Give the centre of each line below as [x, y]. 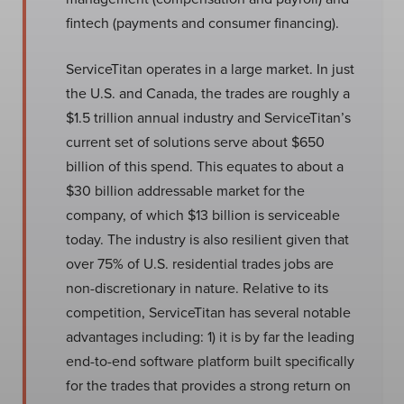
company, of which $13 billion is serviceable [203, 215]
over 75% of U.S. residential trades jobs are [200, 263]
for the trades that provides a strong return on [208, 385]
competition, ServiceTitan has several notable [208, 312]
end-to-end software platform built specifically [210, 361]
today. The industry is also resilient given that [207, 239]
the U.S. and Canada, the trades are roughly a [208, 93]
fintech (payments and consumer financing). [202, 23]
